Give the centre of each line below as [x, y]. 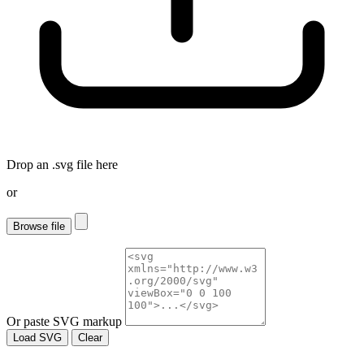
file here [95, 164]
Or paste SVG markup [64, 321]
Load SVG [37, 337]
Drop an [29, 164]
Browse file [39, 226]
